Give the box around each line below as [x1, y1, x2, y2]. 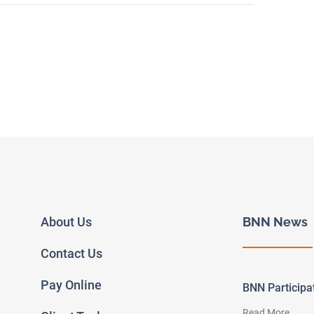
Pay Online [41, 278, 102, 293]
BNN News [243, 214, 308, 230]
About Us [41, 214, 92, 230]
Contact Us [41, 246, 102, 261]
